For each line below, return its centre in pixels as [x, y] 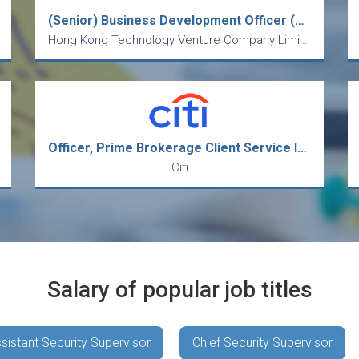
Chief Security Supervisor [262, 343]
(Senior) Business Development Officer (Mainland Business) [300, 20]
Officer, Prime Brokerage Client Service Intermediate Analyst [302, 148]
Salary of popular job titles [179, 290]
